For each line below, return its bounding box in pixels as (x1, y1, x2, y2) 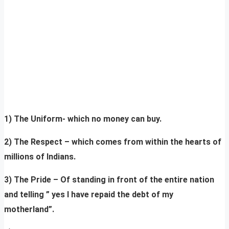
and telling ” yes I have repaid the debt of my (4, 190, 173, 200)
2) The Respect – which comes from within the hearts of (4, 137, 221, 147)
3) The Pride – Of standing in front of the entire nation (4, 175, 214, 185)
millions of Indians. (4, 152, 76, 162)
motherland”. (4, 204, 54, 215)
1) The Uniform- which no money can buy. (4, 114, 162, 124)
